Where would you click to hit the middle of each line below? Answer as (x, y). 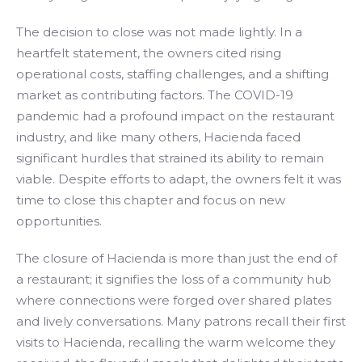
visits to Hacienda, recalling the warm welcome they (176, 342)
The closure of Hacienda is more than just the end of (177, 258)
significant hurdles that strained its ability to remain (170, 158)
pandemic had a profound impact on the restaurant (175, 116)
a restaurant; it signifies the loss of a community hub (174, 279)
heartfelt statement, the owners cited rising (149, 53)
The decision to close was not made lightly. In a (159, 32)
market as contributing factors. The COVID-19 (155, 95)
